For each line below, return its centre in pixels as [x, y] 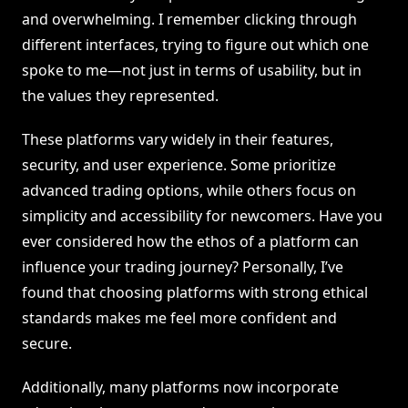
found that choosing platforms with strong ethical [195, 293]
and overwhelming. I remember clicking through [189, 20]
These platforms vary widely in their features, [178, 140]
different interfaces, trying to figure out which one [195, 45]
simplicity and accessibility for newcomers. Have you [202, 216]
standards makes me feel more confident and [179, 318]
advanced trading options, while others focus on [189, 191]
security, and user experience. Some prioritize [179, 165]
